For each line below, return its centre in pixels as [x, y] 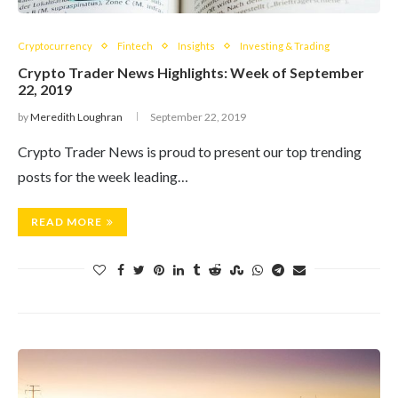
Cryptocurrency [55, 46]
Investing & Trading [285, 46]
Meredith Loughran [76, 117]
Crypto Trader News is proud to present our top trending [190, 151]
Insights [196, 46]
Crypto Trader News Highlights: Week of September [191, 72]
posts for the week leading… [103, 176]
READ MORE [67, 222]
